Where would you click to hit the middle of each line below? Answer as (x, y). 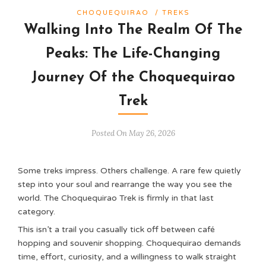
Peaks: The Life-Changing (133, 54)
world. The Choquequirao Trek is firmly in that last (116, 198)
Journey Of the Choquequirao (133, 78)
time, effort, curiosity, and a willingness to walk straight (127, 257)
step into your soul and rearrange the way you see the (125, 184)
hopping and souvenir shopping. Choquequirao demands (129, 243)
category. (37, 212)
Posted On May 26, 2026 (133, 133)
